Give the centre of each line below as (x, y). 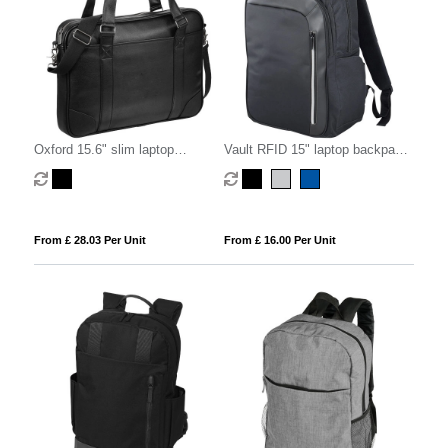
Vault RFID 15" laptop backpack (316, 149)
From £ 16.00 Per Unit (279, 239)
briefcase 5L (69, 168)
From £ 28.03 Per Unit (89, 239)
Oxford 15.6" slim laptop (103, 149)
